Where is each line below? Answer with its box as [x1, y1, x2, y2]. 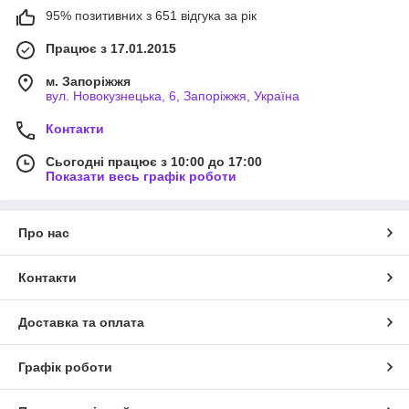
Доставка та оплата [18, 314, 144, 330]
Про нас [18, 225, 69, 240]
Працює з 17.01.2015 [46, 40, 176, 56]
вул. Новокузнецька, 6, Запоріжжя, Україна [46, 88, 299, 103]
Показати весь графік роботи [46, 168, 236, 184]
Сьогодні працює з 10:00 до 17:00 [46, 153, 262, 169]
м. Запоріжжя [46, 73, 131, 89]
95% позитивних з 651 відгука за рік [46, 7, 257, 23]
